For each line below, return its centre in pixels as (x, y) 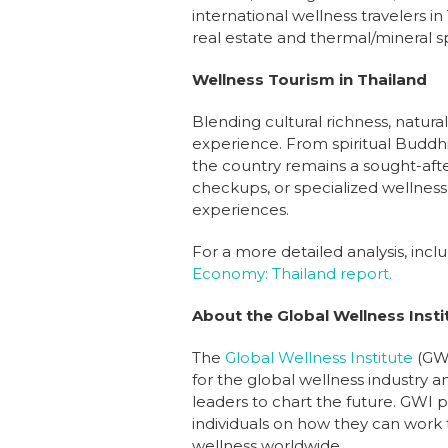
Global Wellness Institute (319, 357)
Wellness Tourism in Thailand (309, 79)
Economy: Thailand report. (292, 273)
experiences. (240, 209)
